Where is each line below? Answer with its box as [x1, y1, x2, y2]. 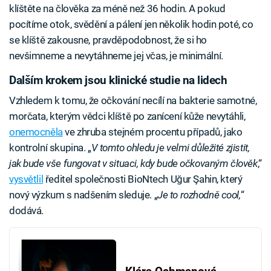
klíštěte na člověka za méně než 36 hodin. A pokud [9, 2, 226, 15]
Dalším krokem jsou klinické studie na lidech [9, 73, 227, 87]
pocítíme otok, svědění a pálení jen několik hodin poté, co [9, 18, 253, 30]
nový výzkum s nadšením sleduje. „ [9, 189, 158, 201]
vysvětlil [9, 173, 44, 185]
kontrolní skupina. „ [9, 142, 91, 154]
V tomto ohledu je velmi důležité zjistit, [91, 142, 250, 154]
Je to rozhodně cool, [157, 189, 241, 201]
